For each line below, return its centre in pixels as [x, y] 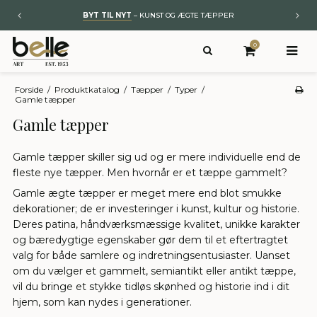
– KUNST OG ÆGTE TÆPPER [183, 15]
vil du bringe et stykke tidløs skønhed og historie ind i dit [151, 287]
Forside [29, 89]
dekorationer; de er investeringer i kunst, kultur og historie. [156, 209]
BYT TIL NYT [107, 15]
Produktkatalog [87, 89]
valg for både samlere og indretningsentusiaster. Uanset [151, 256]
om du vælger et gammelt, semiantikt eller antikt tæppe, [154, 271]
